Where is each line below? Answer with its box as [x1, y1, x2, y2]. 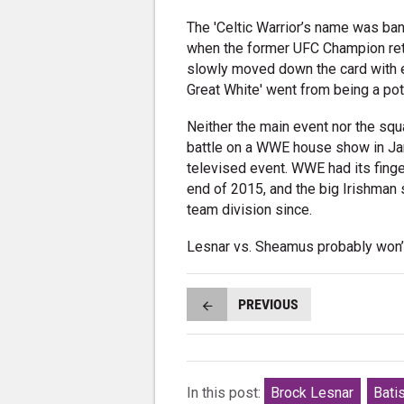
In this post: [187, 384, 265, 402]
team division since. [187, 201, 313, 219]
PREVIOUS [237, 295, 298, 313]
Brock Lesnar [271, 384, 354, 402]
